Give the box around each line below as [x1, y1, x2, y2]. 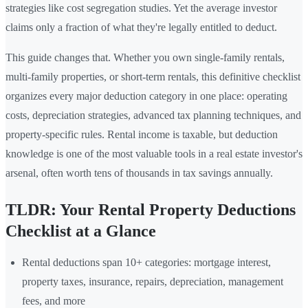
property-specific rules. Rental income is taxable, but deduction [5, 128, 278, 140]
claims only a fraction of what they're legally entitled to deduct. [5, 21, 277, 33]
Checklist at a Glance [5, 221, 156, 240]
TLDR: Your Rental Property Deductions [5, 200, 296, 219]
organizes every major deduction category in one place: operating [5, 89, 287, 102]
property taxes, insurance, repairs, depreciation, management [22, 275, 283, 287]
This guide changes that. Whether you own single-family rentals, [5, 51, 285, 63]
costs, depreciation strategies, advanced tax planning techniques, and [5, 109, 301, 121]
